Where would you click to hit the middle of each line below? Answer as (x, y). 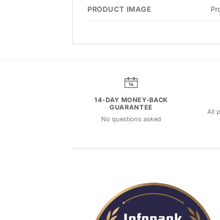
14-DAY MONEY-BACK (131, 100)
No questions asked (131, 119)
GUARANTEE (131, 108)
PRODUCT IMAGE (120, 9)
